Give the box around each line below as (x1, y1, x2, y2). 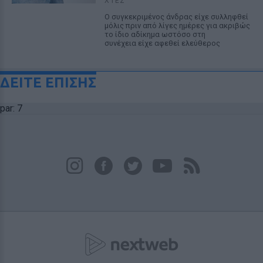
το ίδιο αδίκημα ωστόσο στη (104, 30, 205, 39)
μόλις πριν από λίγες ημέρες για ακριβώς (104, 21, 250, 30)
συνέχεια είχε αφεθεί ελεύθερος (104, 39, 220, 48)
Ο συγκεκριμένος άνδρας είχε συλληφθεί (104, 12, 248, 21)
